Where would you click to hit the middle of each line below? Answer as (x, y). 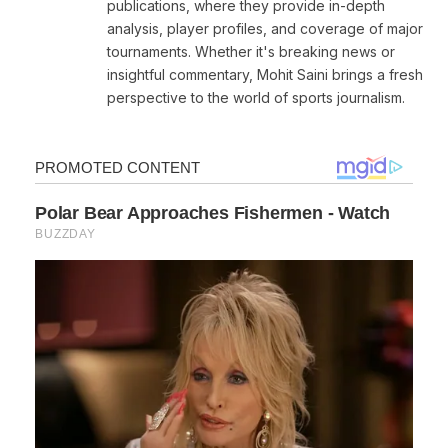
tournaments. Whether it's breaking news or (251, 51)
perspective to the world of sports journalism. (256, 97)
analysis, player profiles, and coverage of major (265, 28)
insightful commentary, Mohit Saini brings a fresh (265, 74)
